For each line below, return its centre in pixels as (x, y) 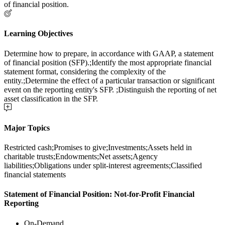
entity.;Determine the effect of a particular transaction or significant (109, 80)
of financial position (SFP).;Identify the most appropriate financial (108, 62)
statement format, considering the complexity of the (85, 71)
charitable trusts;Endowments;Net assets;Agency (81, 157)
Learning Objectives (38, 34)
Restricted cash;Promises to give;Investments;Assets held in (98, 148)
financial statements (35, 175)
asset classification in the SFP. (51, 98)
